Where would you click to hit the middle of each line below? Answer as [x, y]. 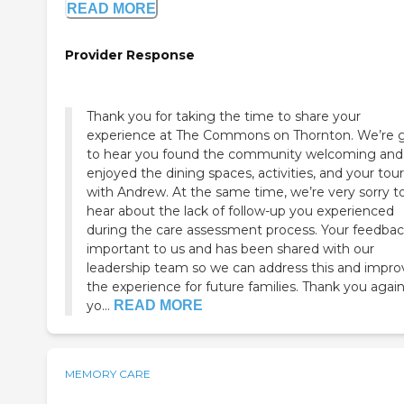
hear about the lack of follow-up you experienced [240, 211]
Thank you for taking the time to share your [224, 117]
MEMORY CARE [108, 374]
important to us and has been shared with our [230, 249]
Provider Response [130, 55]
